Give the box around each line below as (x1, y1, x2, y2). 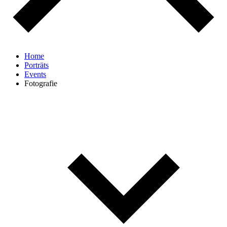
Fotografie (24, 79, 57, 88)
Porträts (24, 61, 49, 69)
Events (24, 70, 46, 79)
